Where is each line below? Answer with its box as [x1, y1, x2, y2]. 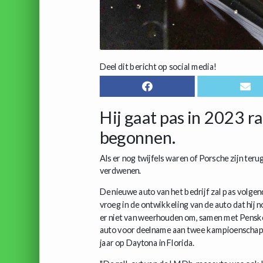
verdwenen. [99, 165, 141, 176]
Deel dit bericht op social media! [99, 61, 217, 72]
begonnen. [99, 127, 176, 148]
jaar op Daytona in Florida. [99, 237, 194, 248]
